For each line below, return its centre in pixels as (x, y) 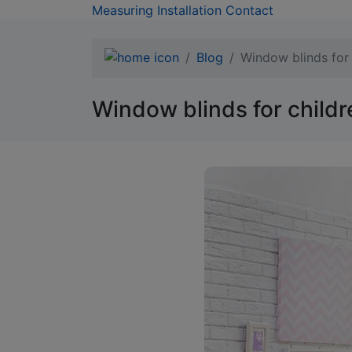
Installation (189, 10)
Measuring (123, 10)
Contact (249, 10)
